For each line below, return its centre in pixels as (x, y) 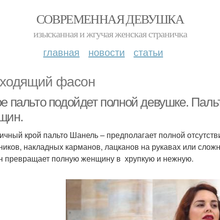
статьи (148, 52)
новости (107, 52)
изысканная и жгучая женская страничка (110, 34)
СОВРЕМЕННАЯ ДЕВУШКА (110, 19)
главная (61, 52)
